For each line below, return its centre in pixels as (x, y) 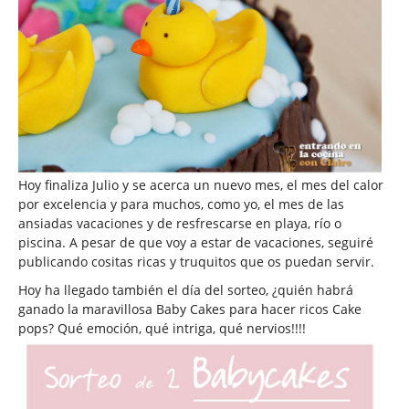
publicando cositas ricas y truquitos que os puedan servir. (196, 262)
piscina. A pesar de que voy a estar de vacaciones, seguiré (196, 243)
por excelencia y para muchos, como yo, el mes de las (181, 204)
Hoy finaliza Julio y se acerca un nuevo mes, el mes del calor (201, 185)
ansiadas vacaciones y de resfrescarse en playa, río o (180, 224)
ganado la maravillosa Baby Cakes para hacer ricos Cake (190, 309)
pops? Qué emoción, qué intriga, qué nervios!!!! (162, 329)
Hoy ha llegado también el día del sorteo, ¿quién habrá (186, 290)
